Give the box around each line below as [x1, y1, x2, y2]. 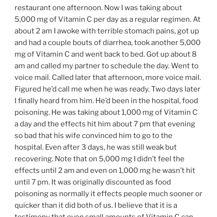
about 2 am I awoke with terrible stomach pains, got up [15, 26, 199, 35]
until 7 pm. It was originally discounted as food [15, 177, 171, 186]
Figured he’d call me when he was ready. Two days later [15, 84, 201, 93]
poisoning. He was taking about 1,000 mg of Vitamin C [15, 108, 198, 117]
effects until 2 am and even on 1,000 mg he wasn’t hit [15, 166, 195, 175]
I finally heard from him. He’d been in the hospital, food [15, 96, 198, 105]
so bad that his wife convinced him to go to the [15, 131, 172, 140]
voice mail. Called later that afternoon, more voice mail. [15, 73, 201, 82]
